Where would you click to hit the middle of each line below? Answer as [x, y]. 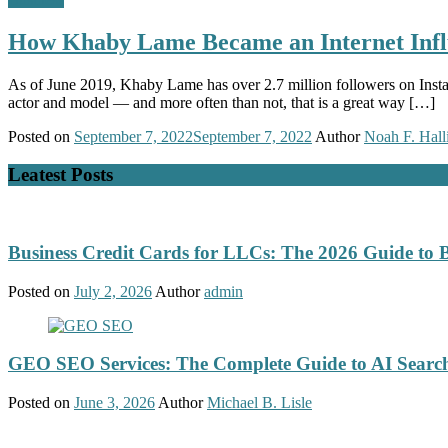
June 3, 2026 [114, 402]
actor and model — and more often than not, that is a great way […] [221, 102]
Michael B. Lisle [259, 402]
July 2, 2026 [113, 291]
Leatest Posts [60, 175]
